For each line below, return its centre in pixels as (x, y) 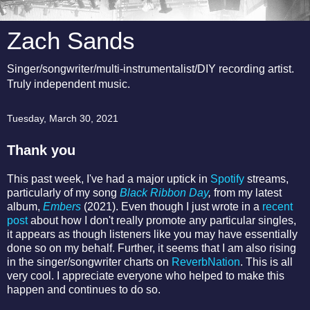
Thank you (41, 150)
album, (25, 206)
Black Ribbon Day (164, 192)
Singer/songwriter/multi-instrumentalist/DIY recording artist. (151, 69)
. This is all (266, 262)
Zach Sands (71, 41)
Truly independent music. (69, 84)
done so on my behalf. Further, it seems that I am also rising (152, 248)
